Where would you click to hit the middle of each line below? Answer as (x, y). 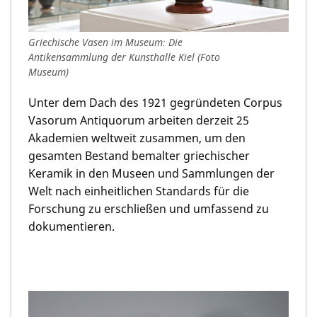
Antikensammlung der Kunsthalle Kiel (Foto (124, 57)
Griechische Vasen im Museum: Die (105, 42)
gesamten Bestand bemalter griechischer (139, 156)
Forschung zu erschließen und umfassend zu (149, 209)
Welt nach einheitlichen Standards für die (139, 191)
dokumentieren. (71, 227)
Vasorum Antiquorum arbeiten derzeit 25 (139, 121)
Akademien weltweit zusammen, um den (137, 138)
